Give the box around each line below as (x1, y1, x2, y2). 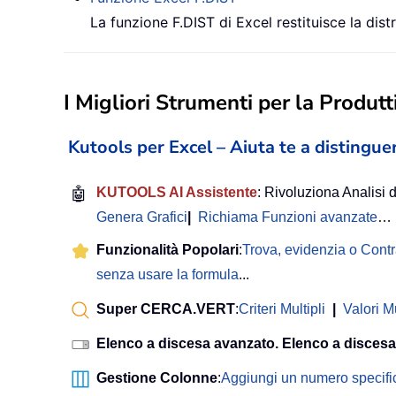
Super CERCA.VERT (96, 301, 235, 317)
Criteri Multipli (239, 301, 325, 317)
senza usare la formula (96, 267, 239, 283)
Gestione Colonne (96, 370, 217, 386)
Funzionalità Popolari (96, 242, 239, 258)
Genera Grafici (96, 209, 187, 225)
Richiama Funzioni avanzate (198, 209, 377, 225)
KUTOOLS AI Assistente (96, 185, 257, 201)
